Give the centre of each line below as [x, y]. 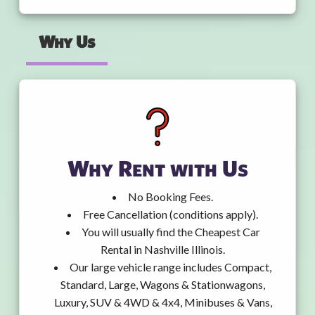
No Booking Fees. [171, 197]
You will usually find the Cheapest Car [171, 232]
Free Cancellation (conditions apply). [171, 214]
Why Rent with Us [157, 168]
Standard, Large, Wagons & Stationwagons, [163, 285]
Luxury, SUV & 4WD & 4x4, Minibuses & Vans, [163, 302]
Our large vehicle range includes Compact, [171, 267]
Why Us [67, 42]
